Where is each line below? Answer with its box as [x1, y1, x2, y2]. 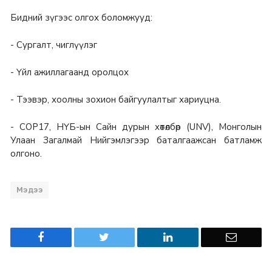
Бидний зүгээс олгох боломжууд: [10, 11, 152, 24]
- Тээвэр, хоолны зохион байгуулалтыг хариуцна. [10, 93, 221, 106]
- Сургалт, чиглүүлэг [10, 39, 97, 52]
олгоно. [10, 148, 42, 160]
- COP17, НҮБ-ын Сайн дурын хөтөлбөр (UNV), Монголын [10, 121, 262, 134]
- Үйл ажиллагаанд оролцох [10, 66, 129, 79]
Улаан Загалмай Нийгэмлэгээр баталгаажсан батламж [10, 134, 262, 147]
